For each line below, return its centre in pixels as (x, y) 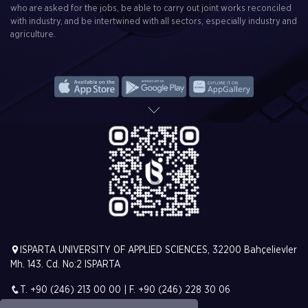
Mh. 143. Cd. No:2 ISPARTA (65, 265)
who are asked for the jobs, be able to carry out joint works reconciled (151, 9)
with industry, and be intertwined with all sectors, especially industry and (154, 22)
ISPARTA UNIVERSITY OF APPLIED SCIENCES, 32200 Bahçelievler (158, 250)
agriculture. (33, 35)
